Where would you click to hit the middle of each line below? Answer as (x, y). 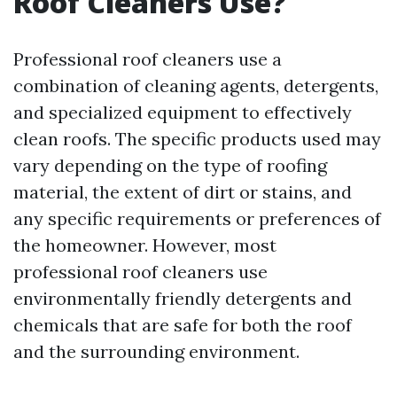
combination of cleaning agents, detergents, (196, 86)
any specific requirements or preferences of (197, 218)
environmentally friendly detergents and (183, 298)
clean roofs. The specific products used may (197, 139)
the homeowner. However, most (145, 245)
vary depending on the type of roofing (170, 165)
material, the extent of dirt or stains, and (183, 192)
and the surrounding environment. (156, 351)
